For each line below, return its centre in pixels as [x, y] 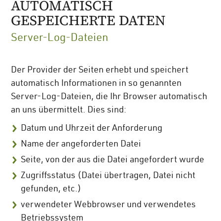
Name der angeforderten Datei [81, 144]
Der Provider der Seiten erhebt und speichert [100, 70]
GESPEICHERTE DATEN [89, 20]
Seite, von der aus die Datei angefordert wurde [113, 160]
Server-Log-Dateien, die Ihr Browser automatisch [109, 97]
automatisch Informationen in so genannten [96, 84]
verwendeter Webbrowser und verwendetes [109, 205]
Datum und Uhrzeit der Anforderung [92, 129]
